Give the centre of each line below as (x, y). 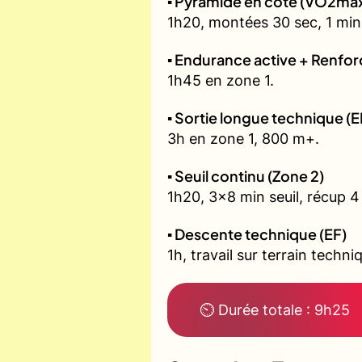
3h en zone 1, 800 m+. (243, 139)
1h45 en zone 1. (221, 81)
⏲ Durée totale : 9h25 (275, 310)
